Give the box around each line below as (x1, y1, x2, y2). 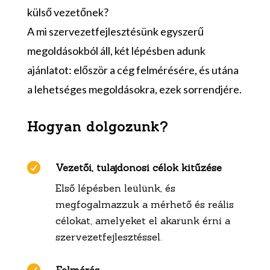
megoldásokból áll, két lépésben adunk (27, 44, 206, 58)
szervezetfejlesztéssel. (55, 231, 162, 243)
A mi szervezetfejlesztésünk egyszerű (27, 25, 204, 39)
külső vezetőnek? (27, 5, 108, 19)
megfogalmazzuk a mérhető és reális (55, 198, 234, 211)
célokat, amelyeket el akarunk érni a (55, 215, 230, 227)
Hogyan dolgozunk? (27, 118, 168, 136)
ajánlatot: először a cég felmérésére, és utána (27, 63, 239, 77)
